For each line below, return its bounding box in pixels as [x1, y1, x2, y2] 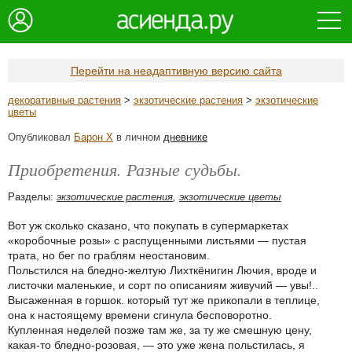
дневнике [163, 131, 207, 143]
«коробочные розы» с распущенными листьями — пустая [8, 234, 306, 247]
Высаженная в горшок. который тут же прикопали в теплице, [8, 294, 320, 306]
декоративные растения [8, 94, 121, 106]
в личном [113, 131, 163, 143]
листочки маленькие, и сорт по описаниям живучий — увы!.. [8, 279, 318, 291]
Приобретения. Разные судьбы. [8, 157, 242, 181]
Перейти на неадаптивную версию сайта [70, 64, 282, 77]
